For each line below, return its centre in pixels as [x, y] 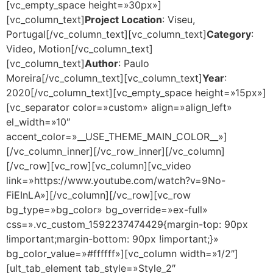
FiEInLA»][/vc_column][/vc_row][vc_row [98, 195]
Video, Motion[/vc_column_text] [80, 48]
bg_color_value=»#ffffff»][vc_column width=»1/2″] [122, 253]
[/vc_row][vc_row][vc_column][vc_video [99, 165]
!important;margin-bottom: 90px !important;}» [112, 239]
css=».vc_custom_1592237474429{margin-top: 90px [127, 224]
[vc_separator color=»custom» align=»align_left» [119, 107]
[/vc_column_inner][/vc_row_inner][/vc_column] [115, 151]
